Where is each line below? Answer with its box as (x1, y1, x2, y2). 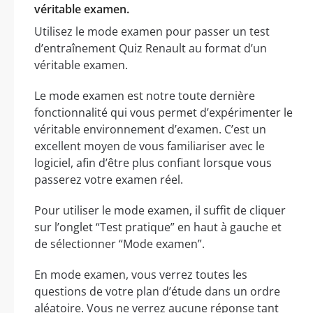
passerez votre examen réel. (34, 171, 183, 187)
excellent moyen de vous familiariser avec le (34, 138, 265, 154)
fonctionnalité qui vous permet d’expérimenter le (34, 104, 293, 120)
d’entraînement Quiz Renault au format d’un (34, 40, 267, 56)
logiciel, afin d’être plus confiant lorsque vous (34, 154, 272, 170)
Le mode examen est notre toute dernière (34, 87, 255, 103)
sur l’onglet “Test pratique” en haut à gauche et (34, 219, 282, 235)
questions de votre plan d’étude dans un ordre (34, 283, 280, 299)
